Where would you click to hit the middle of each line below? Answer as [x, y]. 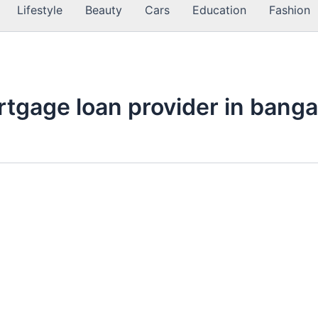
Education [219, 10]
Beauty [104, 10]
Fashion [290, 10]
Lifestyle [40, 10]
